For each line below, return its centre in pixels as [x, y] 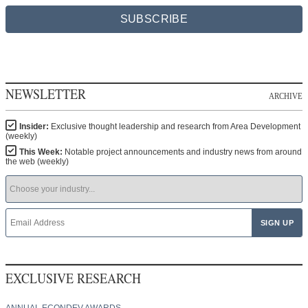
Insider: [35, 126]
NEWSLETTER [46, 93]
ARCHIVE [286, 95]
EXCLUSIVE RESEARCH [73, 277]
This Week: [42, 152]
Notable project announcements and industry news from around [183, 152]
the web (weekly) [37, 161]
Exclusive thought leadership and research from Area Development [176, 126]
